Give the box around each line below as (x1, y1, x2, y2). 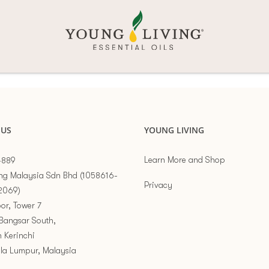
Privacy (144, 180, 172, 190)
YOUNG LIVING (144, 124, 204, 136)
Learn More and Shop (144, 155, 225, 165)
